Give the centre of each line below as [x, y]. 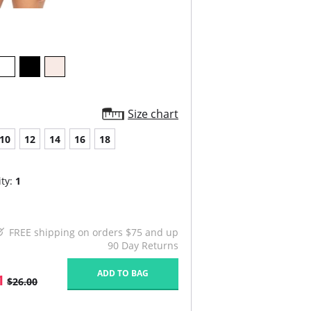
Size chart [153, 114]
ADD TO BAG [123, 273]
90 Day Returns [143, 245]
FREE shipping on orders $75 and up [94, 232]
